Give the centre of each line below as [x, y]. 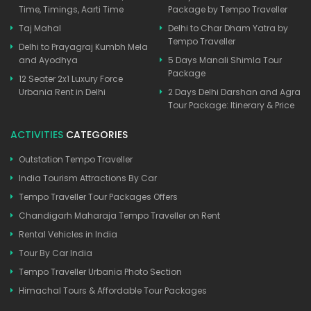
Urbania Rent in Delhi [62, 92]
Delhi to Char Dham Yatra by [228, 28]
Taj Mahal [40, 28]
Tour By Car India [56, 253]
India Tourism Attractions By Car [88, 178]
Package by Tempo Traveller [228, 9]
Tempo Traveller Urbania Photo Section [100, 271]
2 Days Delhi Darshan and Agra [234, 92]
